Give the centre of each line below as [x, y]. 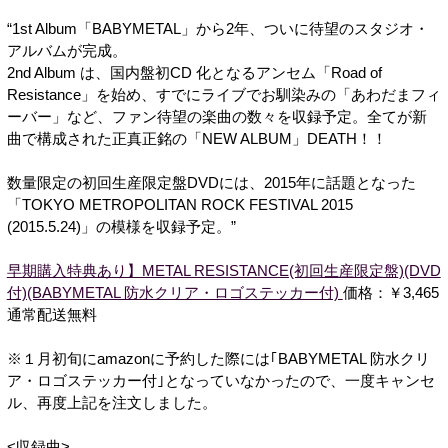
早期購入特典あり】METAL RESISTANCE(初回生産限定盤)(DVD [223, 270]
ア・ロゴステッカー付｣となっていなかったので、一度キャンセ [220, 380]
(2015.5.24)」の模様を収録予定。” [121, 226]
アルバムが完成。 [66, 50]
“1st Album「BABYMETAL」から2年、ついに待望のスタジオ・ [217, 28]
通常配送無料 [51, 314]
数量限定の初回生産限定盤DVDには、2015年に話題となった [211, 182]
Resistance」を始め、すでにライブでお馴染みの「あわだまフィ [223, 94]
